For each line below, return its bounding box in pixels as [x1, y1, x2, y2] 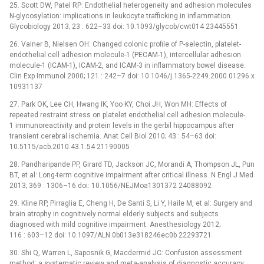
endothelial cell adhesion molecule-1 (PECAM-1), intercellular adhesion [9, 50, 241, 59]
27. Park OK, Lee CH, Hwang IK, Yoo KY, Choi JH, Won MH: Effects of [9, 100, 227, 108]
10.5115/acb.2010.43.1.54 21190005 [9, 142, 130, 151]
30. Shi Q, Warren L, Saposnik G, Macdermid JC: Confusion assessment [9, 248, 242, 257]
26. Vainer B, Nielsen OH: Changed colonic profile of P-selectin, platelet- [9, 39, 241, 48]
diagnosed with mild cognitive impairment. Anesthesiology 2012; [9, 220, 220, 229]
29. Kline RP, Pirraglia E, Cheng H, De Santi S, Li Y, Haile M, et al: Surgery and [9, 199, 252, 207]
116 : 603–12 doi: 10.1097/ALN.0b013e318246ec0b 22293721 [9, 230, 212, 239]
